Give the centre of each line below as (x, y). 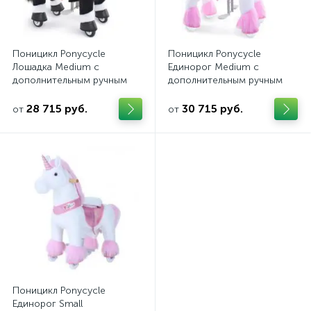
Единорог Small (48, 304)
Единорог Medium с (213, 67)
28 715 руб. (57, 109)
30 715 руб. (212, 109)
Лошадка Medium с (56, 67)
